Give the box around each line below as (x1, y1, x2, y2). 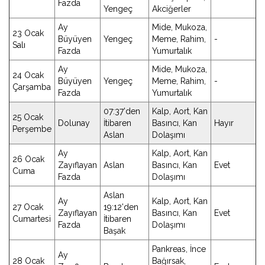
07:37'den (104, 106, 140, 116)
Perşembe (12, 124, 51, 134)
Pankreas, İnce (152, 244, 206, 254)
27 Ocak (12, 202, 43, 212)
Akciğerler (152, 4, 191, 14)
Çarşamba (12, 82, 51, 92)
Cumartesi (12, 214, 51, 224)
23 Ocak (12, 28, 44, 38)
